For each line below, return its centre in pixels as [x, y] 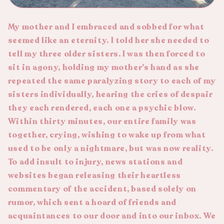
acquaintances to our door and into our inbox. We [112, 216]
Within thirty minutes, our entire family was [102, 121]
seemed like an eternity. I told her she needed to [108, 40]
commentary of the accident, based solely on [102, 189]
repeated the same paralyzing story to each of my [112, 81]
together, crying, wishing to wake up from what [107, 135]
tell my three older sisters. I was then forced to [106, 54]
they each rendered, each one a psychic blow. [102, 108]
